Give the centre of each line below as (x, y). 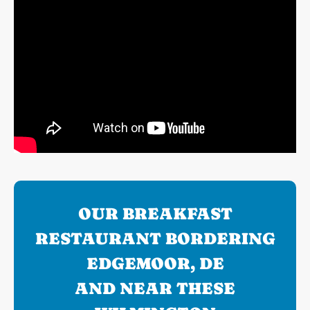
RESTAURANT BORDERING (155, 239)
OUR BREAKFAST (155, 214)
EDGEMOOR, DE (155, 264)
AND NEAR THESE (155, 289)
